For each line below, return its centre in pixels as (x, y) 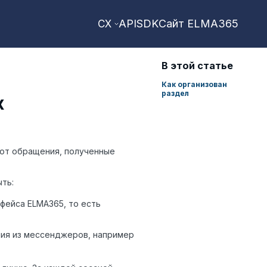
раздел (176, 93)
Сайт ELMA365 (198, 24)
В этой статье (198, 66)
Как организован (195, 84)
